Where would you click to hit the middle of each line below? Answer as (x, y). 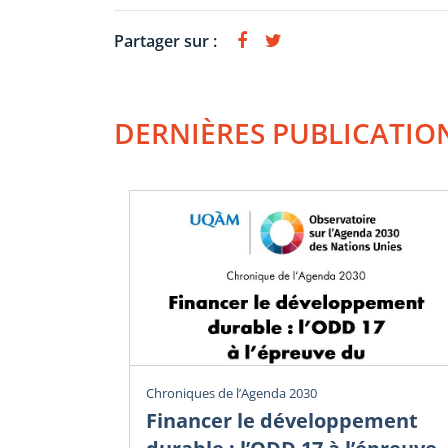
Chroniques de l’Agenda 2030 (231, 393)
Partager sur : (165, 41)
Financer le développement (282, 421)
